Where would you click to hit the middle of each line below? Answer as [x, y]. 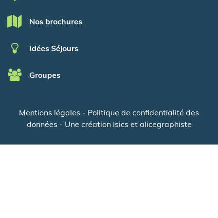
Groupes [45, 75]
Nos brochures [56, 22]
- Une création [85, 124]
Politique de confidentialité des [143, 113]
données [42, 124]
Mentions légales [50, 113]
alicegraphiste [165, 124]
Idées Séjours [54, 48]
